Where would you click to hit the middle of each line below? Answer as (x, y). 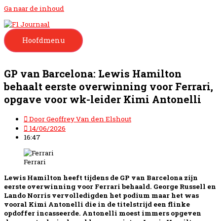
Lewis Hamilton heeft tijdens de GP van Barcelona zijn (101, 177)
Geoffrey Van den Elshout (88, 119)
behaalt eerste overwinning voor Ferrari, (109, 87)
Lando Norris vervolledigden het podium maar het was (101, 195)
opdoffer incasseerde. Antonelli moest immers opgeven (103, 213)
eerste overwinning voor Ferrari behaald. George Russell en (110, 186)
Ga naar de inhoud (34, 8)
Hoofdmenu (43, 40)
